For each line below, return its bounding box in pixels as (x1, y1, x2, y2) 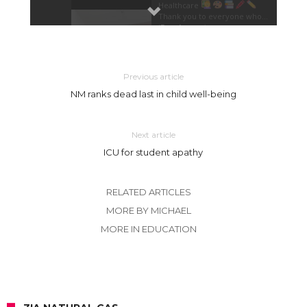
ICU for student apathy (103, 146, 204, 158)
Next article (131, 129, 175, 140)
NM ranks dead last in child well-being (70, 88, 236, 99)
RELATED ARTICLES (106, 186, 191, 197)
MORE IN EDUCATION (100, 223, 197, 234)
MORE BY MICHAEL (106, 204, 191, 216)
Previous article (123, 71, 184, 82)
